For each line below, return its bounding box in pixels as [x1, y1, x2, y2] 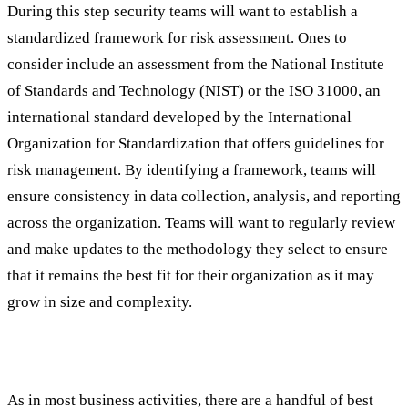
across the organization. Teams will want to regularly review [7, 213, 395, 231]
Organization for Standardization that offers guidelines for [7, 134, 384, 152]
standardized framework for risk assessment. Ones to [7, 28, 347, 46]
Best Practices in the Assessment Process [7, 344, 367, 370]
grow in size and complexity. [7, 292, 192, 311]
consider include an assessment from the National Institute [7, 55, 384, 73]
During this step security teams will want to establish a [7, 2, 358, 20]
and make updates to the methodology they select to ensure [7, 240, 388, 258]
